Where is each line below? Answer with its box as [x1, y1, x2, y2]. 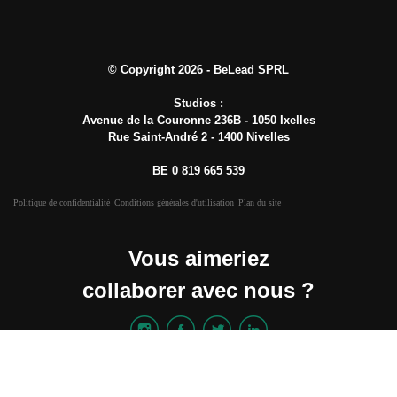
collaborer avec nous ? [82, 278, 315, 303]
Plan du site [238, 198, 281, 208]
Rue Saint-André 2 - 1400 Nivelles [107, 130, 290, 144]
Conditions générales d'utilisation [114, 198, 234, 208]
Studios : [174, 97, 223, 111]
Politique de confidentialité [13, 198, 110, 208]
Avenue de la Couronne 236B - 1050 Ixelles [82, 113, 315, 128]
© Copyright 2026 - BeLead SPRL [108, 63, 289, 77]
